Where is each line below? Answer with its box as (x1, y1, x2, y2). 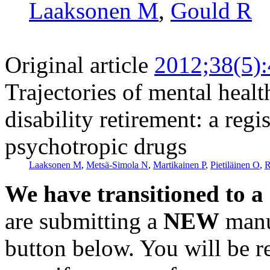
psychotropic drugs (5, 133, 187, 159)
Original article (5, 51, 148, 78)
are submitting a (5, 207, 163, 234)
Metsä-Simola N (86, 159, 148, 170)
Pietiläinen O (210, 159, 260, 170)
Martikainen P (153, 159, 206, 170)
